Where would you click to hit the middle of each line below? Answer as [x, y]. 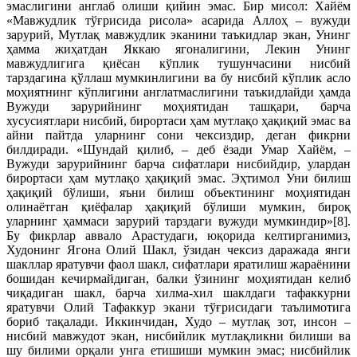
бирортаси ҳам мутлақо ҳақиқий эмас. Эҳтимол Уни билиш [178, 178]
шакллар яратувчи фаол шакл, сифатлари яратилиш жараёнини [178, 264]
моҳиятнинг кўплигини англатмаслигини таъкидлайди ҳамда [178, 92]
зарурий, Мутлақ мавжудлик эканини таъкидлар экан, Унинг [178, 35]
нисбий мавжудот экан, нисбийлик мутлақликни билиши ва [178, 336]
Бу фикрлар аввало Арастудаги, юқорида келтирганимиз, [178, 235]
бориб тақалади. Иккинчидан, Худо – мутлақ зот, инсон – [178, 322]
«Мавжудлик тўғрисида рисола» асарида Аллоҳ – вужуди [178, 20]
